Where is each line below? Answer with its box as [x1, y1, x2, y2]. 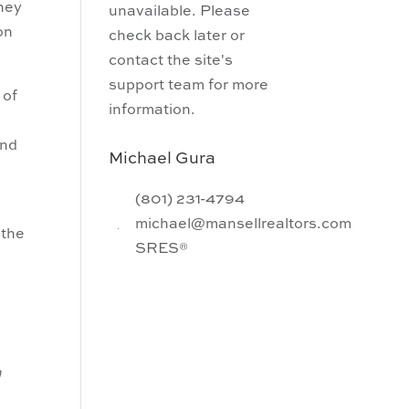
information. [109, 103, 196, 118]
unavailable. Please [109, 5, 251, 19]
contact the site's [109, 54, 234, 68]
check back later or [109, 29, 246, 44]
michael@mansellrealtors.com [134, 217, 351, 232]
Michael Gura [109, 151, 216, 167]
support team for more [109, 79, 269, 93]
